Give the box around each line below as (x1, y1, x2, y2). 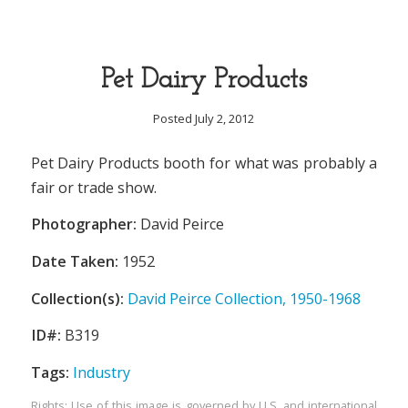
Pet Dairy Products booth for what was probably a (30, 152, 378, 173)
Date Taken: (30, 251, 118, 272)
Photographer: (30, 214, 137, 235)
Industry (72, 362, 130, 383)
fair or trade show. (30, 177, 157, 198)
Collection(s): (30, 288, 124, 309)
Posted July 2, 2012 (153, 110, 255, 127)
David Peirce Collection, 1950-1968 (127, 288, 361, 309)
